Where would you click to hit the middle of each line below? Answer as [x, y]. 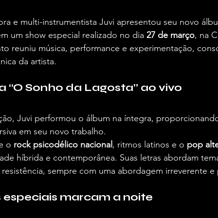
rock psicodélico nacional [63, 145]
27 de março [171, 35]
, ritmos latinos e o [150, 145]
